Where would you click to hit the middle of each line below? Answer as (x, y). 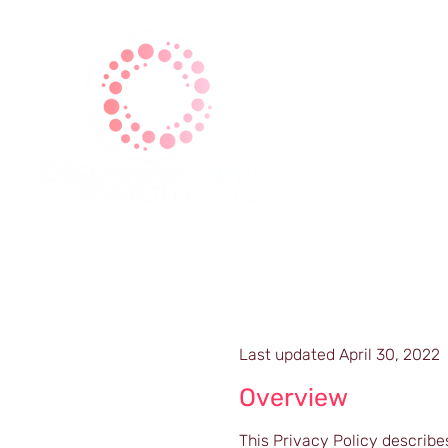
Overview (293, 397)
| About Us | (333, 192)
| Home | (226, 192)
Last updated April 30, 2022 (339, 354)
